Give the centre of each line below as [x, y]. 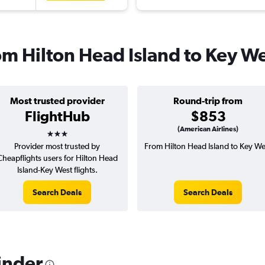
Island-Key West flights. [57, 170]
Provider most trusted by [57, 146]
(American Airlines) [208, 129]
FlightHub [57, 116]
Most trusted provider [57, 101]
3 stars [67, 130]
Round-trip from [208, 101]
